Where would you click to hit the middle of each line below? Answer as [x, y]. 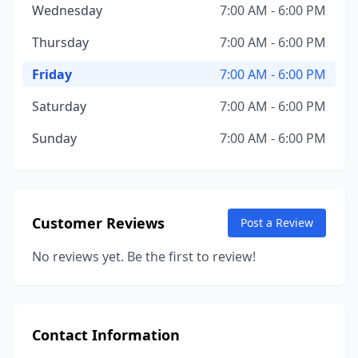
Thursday [60, 42]
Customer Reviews [98, 223]
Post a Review [277, 223]
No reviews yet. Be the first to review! [144, 257]
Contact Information [106, 335]
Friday [52, 74]
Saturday [59, 106]
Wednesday [67, 10]
